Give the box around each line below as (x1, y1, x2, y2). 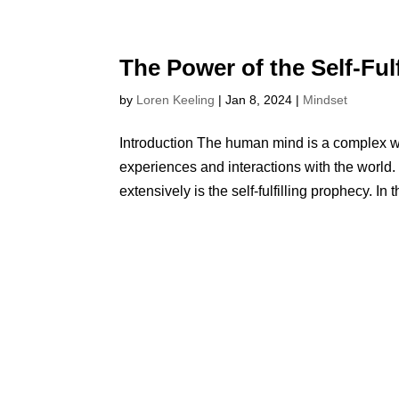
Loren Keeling (136, 92, 216, 107)
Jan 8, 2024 (225, 92, 293, 107)
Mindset (303, 92, 348, 107)
